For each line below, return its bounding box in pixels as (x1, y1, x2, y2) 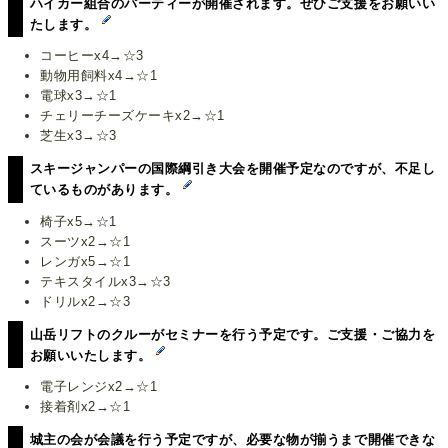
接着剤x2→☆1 (40, 399, 131, 415)
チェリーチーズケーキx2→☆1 (40, 108, 225, 124)
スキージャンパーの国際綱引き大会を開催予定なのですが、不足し (29, 161, 436, 177)
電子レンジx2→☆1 (40, 379, 158, 395)
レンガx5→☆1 (40, 253, 131, 269)
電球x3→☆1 (40, 88, 117, 104)
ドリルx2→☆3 (40, 293, 131, 309)
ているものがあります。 (29, 182, 183, 198)
